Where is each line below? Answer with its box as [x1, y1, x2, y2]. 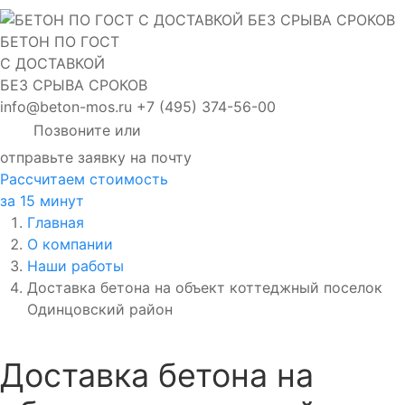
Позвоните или [33, 121, 141, 140]
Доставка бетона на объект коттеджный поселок [27, 278, 382, 297]
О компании [27, 234, 113, 253]
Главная [27, 212, 84, 231]
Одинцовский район [27, 299, 173, 318]
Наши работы [27, 256, 124, 275]
